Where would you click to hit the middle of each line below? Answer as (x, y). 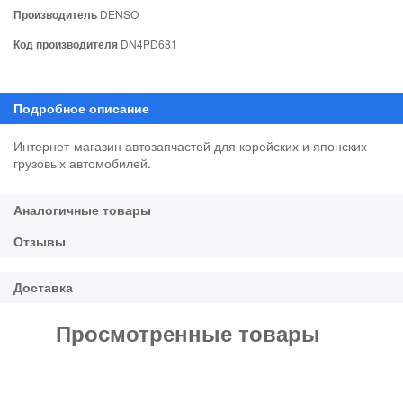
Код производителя (66, 44)
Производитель (55, 14)
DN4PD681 (148, 43)
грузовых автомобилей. (82, 162)
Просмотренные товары (188, 332)
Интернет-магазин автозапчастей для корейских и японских (190, 145)
